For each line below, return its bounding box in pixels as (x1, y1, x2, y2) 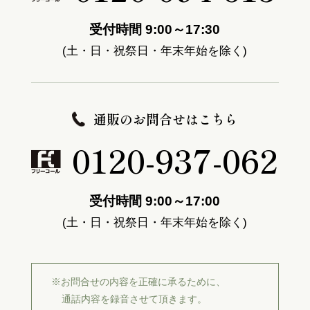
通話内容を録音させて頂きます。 (61, 293, 207, 304)
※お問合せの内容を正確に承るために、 (51, 275, 226, 287)
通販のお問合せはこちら (93, 109, 238, 128)
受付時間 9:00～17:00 (89, 193, 221, 208)
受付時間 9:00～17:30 (89, 21, 221, 37)
